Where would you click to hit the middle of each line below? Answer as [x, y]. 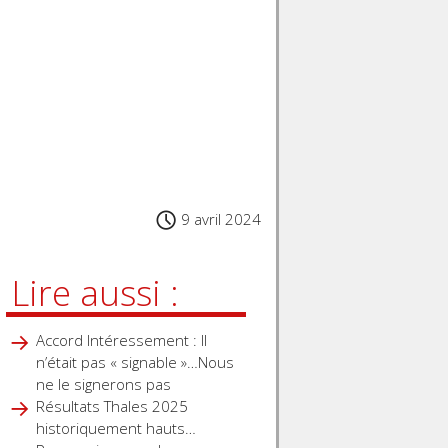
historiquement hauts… [116, 428]
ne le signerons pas [104, 384]
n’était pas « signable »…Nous [135, 362]
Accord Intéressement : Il [122, 340]
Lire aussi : [94, 293]
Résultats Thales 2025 [112, 406]
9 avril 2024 [221, 219]
